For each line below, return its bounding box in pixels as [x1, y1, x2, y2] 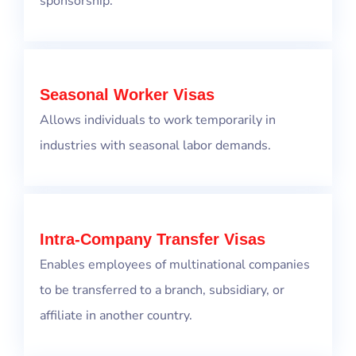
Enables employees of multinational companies [40, 256, 310, 274]
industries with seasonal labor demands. [40, 137, 271, 155]
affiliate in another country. [40, 307, 192, 325]
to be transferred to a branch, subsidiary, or [40, 281, 284, 300]
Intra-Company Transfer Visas [40, 230, 265, 249]
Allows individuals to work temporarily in [40, 111, 276, 130]
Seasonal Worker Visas [40, 86, 215, 104]
